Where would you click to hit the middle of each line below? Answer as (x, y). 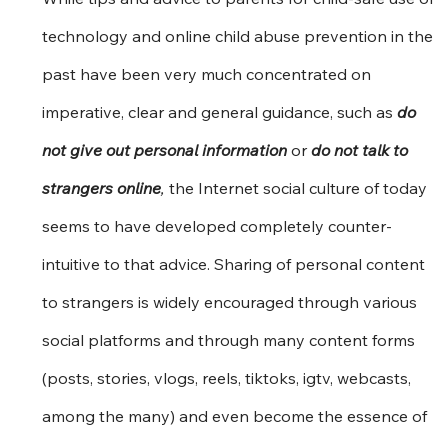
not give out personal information (165, 149)
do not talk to (362, 149)
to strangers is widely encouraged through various (232, 301)
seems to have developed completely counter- (217, 225)
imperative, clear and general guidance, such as (220, 111)
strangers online (102, 187)
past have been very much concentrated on (209, 73)
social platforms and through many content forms (231, 339)
